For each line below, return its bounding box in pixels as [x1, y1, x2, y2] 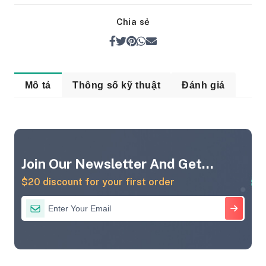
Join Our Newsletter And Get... [21, 156, 214, 172]
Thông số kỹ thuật [72, 80, 161, 91]
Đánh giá [182, 80, 225, 91]
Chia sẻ [116, 16, 150, 27]
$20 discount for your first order [21, 176, 175, 188]
